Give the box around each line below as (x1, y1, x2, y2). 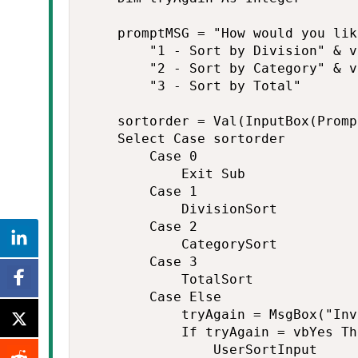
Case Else (86, 289, 221, 304)
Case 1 (86, 184, 197, 199)
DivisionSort (86, 201, 277, 217)
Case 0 (86, 149, 197, 164)
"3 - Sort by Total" (86, 78, 301, 93)
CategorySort (86, 237, 277, 252)
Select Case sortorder (86, 131, 285, 146)
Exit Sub (86, 166, 245, 181)
